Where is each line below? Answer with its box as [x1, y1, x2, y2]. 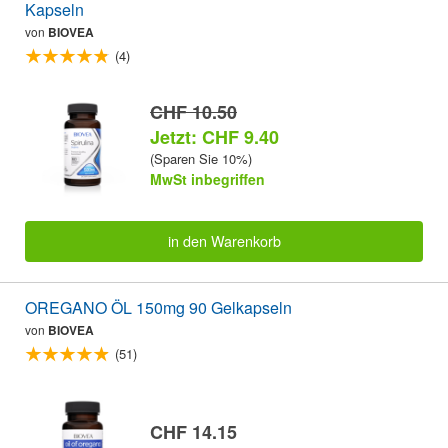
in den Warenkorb [167, 230, 281, 252]
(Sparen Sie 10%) [150, 148, 252, 168]
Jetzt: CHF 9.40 [150, 123, 279, 150]
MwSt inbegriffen [150, 168, 265, 189]
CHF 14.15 [150, 418, 237, 445]
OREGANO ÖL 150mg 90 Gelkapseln [25, 295, 292, 319]
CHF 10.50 [150, 98, 237, 125]
